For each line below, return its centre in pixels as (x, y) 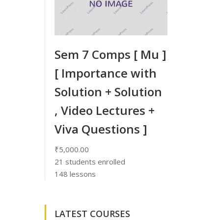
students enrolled (94, 162)
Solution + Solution (108, 92)
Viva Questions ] (101, 129)
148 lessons (75, 174)
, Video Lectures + (105, 110)
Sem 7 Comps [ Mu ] (110, 55)
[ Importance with (106, 73)
